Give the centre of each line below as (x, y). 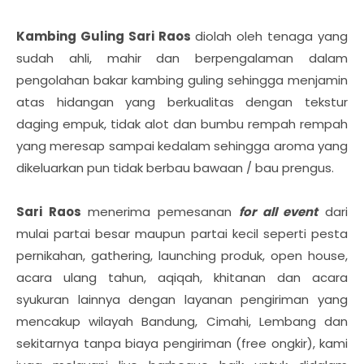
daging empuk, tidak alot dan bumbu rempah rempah (182, 124)
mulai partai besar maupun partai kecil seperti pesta (182, 234)
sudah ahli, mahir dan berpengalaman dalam (182, 58)
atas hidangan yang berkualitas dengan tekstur (182, 102)
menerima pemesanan (160, 212)
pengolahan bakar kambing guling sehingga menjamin (182, 80)
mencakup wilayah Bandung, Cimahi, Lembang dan (182, 321)
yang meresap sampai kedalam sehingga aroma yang (182, 146)
